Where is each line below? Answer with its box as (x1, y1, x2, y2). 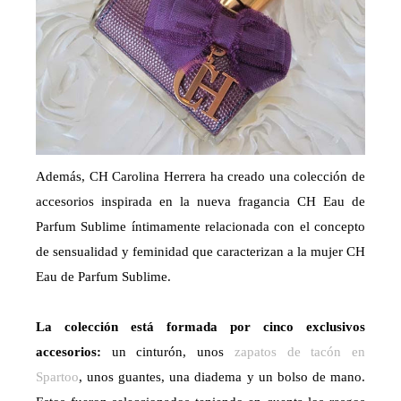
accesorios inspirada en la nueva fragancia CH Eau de (36, 194, 365, 209)
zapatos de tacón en (234, 345, 366, 360)
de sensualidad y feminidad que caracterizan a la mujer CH (36, 244, 365, 260)
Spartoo (36, 370, 79, 385)
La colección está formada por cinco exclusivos (36, 320, 365, 335)
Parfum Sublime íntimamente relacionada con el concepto (36, 219, 365, 235)
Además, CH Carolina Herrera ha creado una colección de (36, 169, 365, 184)
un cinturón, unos (111, 345, 235, 360)
